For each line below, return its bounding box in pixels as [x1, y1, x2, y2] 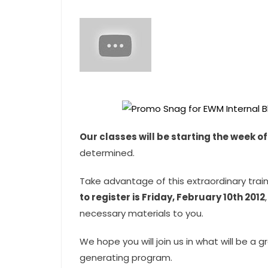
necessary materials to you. [80, 207, 203, 220]
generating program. [80, 251, 172, 264]
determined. [80, 147, 135, 159]
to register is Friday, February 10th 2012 [80, 191, 265, 203]
